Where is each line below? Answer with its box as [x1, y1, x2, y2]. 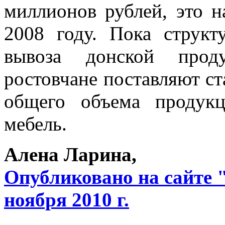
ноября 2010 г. [4, 188, 129, 210]
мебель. [4, 113, 67, 135]
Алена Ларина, [4, 143, 137, 165]
